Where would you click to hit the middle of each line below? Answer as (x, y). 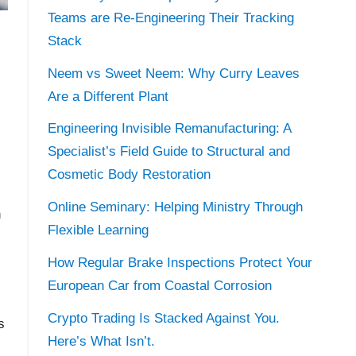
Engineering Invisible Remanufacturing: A (169, 129)
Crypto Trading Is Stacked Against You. (163, 318)
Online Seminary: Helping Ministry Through (175, 207)
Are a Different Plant (108, 96)
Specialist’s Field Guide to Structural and (168, 152)
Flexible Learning (98, 230)
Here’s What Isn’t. (101, 341)
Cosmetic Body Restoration (129, 175)
